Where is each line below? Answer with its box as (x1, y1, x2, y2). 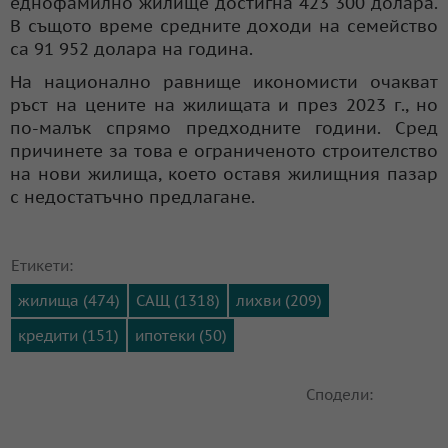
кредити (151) (18, 325, 119, 345)
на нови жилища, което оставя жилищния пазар (10, 162, 438, 185)
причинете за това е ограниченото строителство (10, 139, 438, 162)
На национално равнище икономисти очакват (10, 70, 438, 93)
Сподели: (306, 384, 373, 404)
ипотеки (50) (135, 325, 227, 345)
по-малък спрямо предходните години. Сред (10, 116, 438, 139)
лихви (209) (236, 290, 322, 310)
